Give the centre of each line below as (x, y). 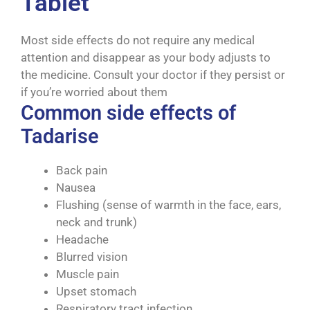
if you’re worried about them (94, 92)
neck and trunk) (97, 222)
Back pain (82, 171)
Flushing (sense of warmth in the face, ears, (168, 205)
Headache (82, 240)
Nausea (76, 188)
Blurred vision (92, 257)
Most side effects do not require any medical (138, 40)
